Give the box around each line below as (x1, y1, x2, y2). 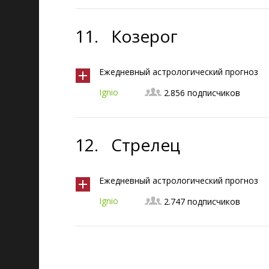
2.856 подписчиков (164, 87, 240, 98)
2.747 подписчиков (164, 196, 240, 207)
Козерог (111, 25, 178, 47)
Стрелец (111, 133, 180, 156)
